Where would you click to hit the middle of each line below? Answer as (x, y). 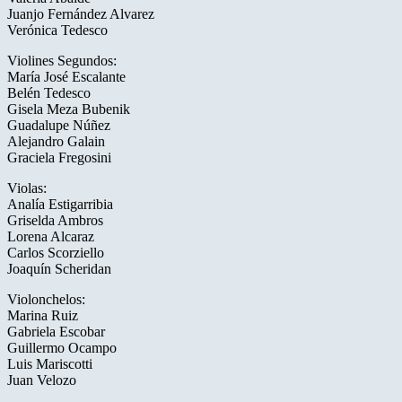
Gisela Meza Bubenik (69, 109)
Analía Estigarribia (60, 205)
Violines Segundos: (62, 61)
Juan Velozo (42, 380)
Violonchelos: (46, 300)
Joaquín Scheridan (59, 269)
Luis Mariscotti (50, 364)
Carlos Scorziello (56, 253)
